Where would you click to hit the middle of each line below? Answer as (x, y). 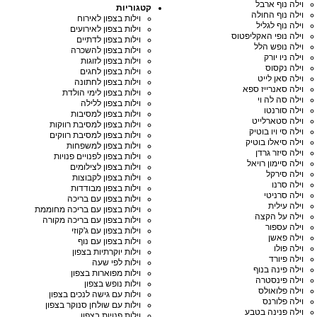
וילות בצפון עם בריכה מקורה (91, 220)
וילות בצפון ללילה (110, 103)
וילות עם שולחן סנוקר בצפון (93, 305)
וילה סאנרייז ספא (273, 89)
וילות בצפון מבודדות (105, 188)
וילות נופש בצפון (112, 284)
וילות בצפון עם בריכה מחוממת (87, 209)
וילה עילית (286, 206)
